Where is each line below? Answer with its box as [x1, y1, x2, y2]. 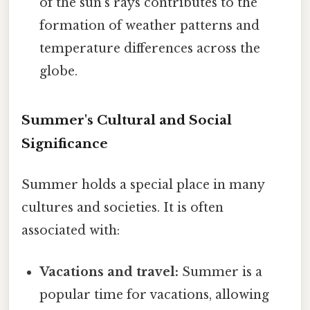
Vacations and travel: [39, 264, 179, 280]
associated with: [21, 223, 120, 239]
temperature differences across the [39, 41, 261, 57]
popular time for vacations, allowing [39, 286, 270, 302]
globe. [39, 64, 78, 80]
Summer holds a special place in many [21, 177, 264, 193]
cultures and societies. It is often [21, 200, 224, 216]
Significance [21, 136, 108, 152]
